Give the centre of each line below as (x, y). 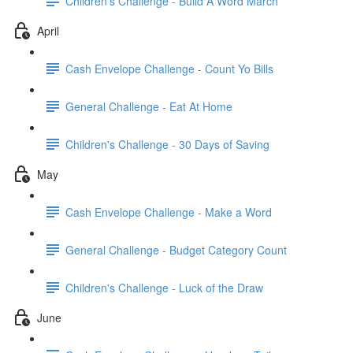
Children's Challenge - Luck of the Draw (164, 287)
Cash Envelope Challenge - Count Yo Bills (169, 68)
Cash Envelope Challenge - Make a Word (169, 212)
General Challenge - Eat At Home (149, 106)
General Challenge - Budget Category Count (176, 249)
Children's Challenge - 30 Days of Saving (167, 144)
